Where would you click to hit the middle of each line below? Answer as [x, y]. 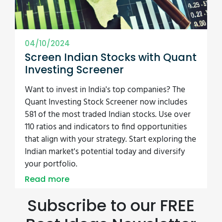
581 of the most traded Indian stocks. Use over [108, 115]
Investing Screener [74, 70]
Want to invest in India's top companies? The [105, 90]
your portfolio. [51, 164]
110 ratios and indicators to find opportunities [106, 127]
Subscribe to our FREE [111, 205]
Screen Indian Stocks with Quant [111, 57]
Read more [47, 179]
